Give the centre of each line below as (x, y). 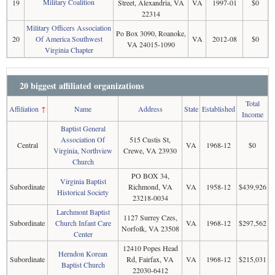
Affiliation (24, 109)
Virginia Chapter (69, 50)
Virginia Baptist (83, 181)
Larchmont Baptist (83, 212)
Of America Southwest (69, 39)
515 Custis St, (150, 139)
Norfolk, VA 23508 (150, 228)
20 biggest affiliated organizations (82, 86)
